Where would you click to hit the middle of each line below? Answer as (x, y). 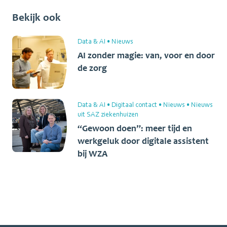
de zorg (92, 68)
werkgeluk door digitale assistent (143, 141)
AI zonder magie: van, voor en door (146, 56)
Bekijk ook (36, 17)
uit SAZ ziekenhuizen (108, 114)
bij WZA (92, 154)
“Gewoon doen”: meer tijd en (135, 129)
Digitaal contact (134, 105)
